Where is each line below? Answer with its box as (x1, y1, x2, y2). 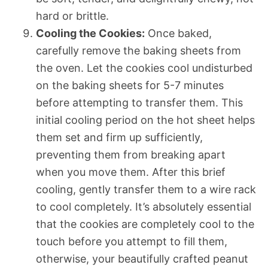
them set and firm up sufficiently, (36, 130, 203, 144)
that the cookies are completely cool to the (36, 217, 254, 230)
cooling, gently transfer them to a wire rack (36, 182, 256, 196)
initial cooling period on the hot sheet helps (36, 113, 255, 126)
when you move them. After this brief (36, 165, 226, 178)
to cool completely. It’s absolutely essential (36, 200, 251, 213)
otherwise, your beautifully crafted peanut (36, 252, 248, 265)
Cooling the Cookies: (36, 26, 145, 39)
